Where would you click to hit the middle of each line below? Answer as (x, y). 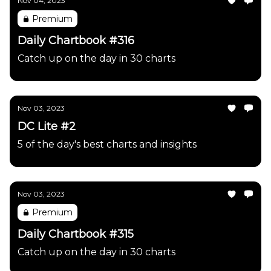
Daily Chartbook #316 (76, 41)
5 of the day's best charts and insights (107, 144)
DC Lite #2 (47, 126)
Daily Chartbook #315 (76, 234)
